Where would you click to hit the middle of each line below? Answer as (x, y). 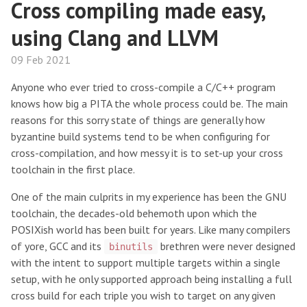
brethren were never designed (226, 246)
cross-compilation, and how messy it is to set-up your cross (147, 153)
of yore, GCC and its (58, 246)
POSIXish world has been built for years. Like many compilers (151, 230)
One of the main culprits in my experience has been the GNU (149, 197)
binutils (131, 247)
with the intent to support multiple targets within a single (146, 262)
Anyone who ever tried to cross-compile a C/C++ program (143, 87)
